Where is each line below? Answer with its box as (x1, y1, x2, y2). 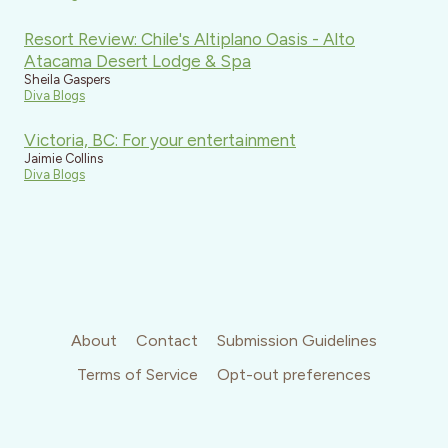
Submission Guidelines (217, 331, 378, 351)
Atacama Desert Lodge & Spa (24, 50, 251, 71)
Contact (136, 331, 198, 351)
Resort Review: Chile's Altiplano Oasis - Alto (24, 28, 355, 49)
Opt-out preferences (217, 365, 372, 385)
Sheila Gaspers (24, 71, 110, 87)
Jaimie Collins (24, 151, 103, 167)
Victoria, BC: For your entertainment (24, 130, 296, 151)
